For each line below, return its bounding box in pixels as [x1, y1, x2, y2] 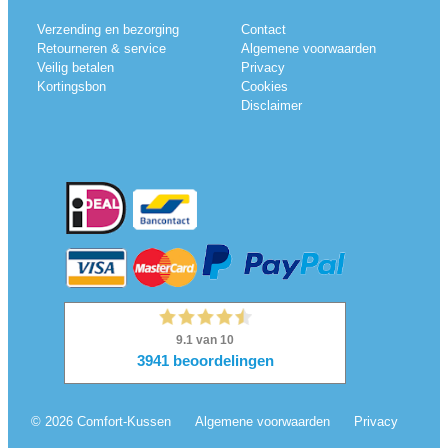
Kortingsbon [37, 79, 106, 95]
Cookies [240, 79, 288, 95]
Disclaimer [240, 98, 302, 114]
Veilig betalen [37, 60, 114, 76]
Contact [240, 22, 286, 38]
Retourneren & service [37, 41, 166, 57]
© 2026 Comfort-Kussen [30, 414, 171, 430]
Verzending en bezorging [37, 22, 179, 38]
